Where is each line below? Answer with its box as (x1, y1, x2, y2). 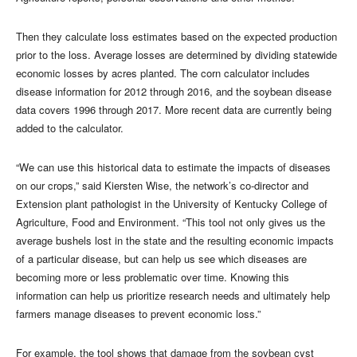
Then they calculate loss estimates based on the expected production (16, 29, 337, 45)
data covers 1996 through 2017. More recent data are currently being (16, 102, 331, 118)
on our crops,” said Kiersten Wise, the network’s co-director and (16, 178, 308, 194)
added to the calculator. (16, 120, 124, 136)
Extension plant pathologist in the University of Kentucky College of (16, 196, 328, 212)
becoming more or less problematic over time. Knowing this (16, 269, 289, 285)
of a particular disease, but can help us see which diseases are (16, 251, 307, 267)
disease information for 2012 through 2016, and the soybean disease (16, 84, 331, 100)
